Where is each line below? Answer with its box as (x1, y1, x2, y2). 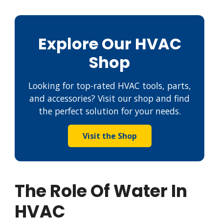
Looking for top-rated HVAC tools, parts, (28, 80, 191, 92)
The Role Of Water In (15, 179, 187, 203)
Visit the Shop (82, 131, 137, 142)
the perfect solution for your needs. (38, 105, 181, 117)
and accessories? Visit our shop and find (29, 92, 190, 105)
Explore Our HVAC (38, 33, 181, 55)
